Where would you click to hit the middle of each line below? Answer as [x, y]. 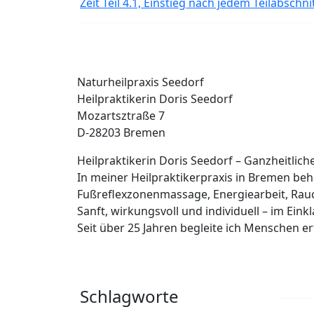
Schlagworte [129, 296]
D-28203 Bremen [121, 133]
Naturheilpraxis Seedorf [141, 82]
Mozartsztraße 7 [121, 116]
